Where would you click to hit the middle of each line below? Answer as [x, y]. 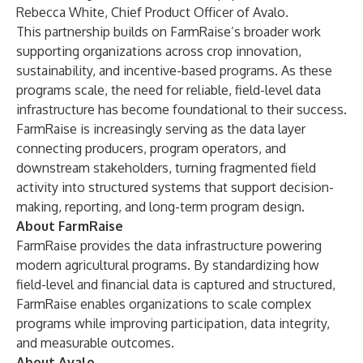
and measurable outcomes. [95, 343]
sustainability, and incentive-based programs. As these [174, 70]
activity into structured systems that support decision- [175, 187]
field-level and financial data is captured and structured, [176, 284]
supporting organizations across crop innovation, [159, 51]
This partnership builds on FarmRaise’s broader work [169, 32]
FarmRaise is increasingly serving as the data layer [161, 129]
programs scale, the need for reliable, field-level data [169, 90]
